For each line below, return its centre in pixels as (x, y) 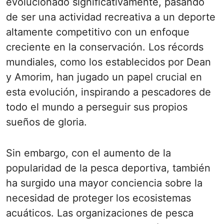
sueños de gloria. (46, 122)
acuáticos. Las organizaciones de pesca (100, 213)
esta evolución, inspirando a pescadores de (108, 92)
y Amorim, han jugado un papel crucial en (104, 77)
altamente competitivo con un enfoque (98, 32)
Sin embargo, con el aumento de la (88, 153)
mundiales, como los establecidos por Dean (108, 62)
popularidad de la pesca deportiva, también (108, 168)
